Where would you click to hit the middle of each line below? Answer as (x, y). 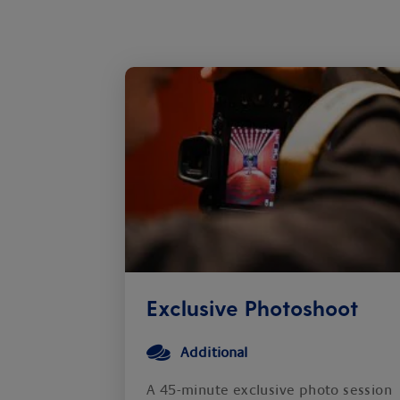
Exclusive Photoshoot (252, 308)
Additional (214, 353)
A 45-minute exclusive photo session (269, 390)
